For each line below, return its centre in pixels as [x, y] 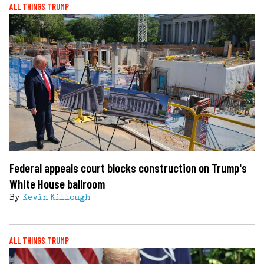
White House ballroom [57, 183]
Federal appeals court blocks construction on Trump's [128, 167]
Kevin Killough [56, 198]
